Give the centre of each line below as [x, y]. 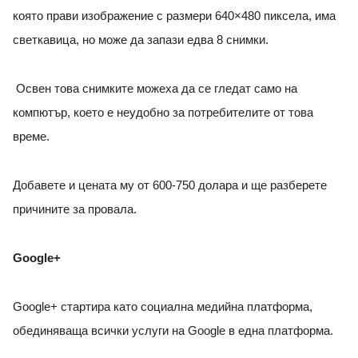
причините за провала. [75, 210]
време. [33, 137]
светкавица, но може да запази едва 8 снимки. [141, 40]
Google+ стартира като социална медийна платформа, [163, 307]
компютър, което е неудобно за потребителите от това [163, 113]
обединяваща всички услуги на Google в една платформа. [176, 331]
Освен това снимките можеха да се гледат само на [155, 89]
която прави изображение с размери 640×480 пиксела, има [174, 16]
